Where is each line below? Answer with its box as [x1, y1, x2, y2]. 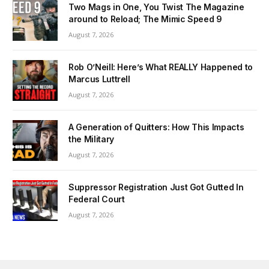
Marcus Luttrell [68, 73, 130, 84]
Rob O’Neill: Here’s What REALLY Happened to [68, 61, 253, 72]
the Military [68, 133, 114, 144]
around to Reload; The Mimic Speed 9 [68, 13, 222, 24]
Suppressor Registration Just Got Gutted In [68, 182, 244, 193]
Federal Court [68, 194, 125, 205]
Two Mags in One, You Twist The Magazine [68, 1, 244, 12]
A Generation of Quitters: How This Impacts [68, 121, 244, 132]
